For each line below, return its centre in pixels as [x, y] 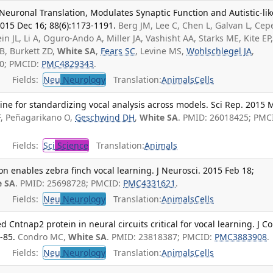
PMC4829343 [68, 64]
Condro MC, [43, 237]
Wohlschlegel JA [219, 51]
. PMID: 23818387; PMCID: [161, 237]
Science [72, 146]
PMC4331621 [150, 183]
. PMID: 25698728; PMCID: [69, 183]
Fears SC [118, 51]
